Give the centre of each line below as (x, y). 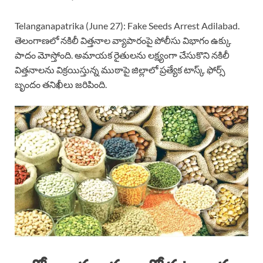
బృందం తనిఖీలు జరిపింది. (61, 85)
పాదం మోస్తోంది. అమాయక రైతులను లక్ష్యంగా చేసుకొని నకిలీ (122, 55)
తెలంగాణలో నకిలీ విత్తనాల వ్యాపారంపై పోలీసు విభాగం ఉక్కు (123, 41)
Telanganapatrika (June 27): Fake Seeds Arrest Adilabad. (127, 26)
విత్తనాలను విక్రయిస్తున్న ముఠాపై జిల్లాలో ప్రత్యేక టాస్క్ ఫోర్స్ (120, 70)
